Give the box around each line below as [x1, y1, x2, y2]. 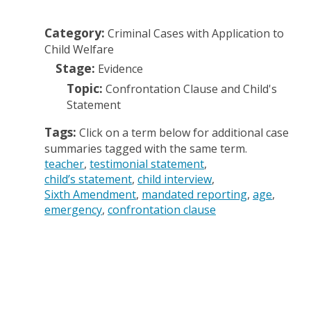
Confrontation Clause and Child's [106, 81, 277, 96]
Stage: [56, 60, 95, 76]
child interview [137, 171, 212, 187]
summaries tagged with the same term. [44, 141, 247, 156]
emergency [44, 202, 102, 217]
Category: [44, 24, 105, 41]
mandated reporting [142, 187, 247, 202]
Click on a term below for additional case [76, 125, 289, 140]
